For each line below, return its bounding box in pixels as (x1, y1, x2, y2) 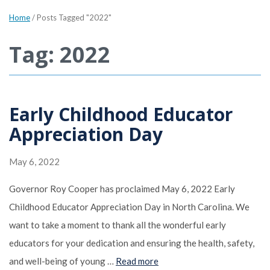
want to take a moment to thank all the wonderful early (9, 219, 226, 230)
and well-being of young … (9, 255, 116, 266)
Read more (116, 255, 159, 266)
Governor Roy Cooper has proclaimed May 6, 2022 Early (9, 183, 235, 194)
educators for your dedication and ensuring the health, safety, (9, 237, 254, 248)
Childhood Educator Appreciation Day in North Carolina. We (9, 201, 250, 212)
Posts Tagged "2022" (37, 12, 111, 22)
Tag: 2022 (9, 39, 110, 69)
